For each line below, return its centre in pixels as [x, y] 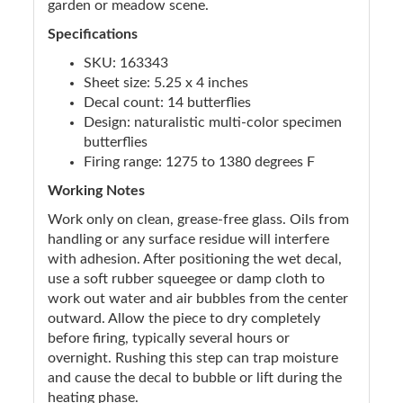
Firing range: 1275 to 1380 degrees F [199, 161]
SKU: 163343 [126, 63]
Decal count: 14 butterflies [167, 102]
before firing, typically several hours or [169, 338]
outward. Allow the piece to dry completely [184, 318]
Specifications [93, 34]
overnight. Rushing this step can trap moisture [193, 358]
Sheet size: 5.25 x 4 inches [166, 82]
